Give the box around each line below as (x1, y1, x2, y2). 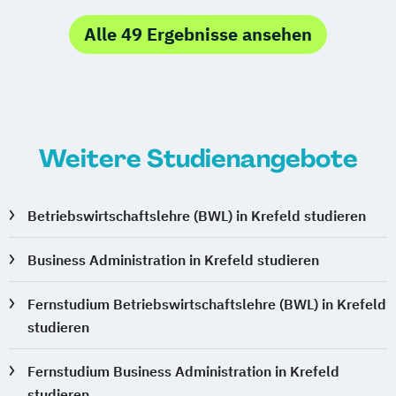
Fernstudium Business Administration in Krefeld (27, 362, 340, 380)
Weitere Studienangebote (38, 141, 358, 175)
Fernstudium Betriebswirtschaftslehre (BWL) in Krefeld (27, 294, 387, 313)
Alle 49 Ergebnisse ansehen (84, 21, 312, 46)
